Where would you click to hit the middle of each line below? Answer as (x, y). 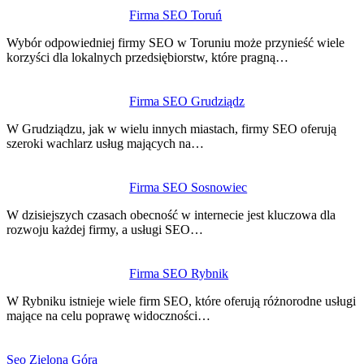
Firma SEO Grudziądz (187, 101)
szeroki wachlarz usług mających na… (105, 143)
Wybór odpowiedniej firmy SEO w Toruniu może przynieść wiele (175, 42)
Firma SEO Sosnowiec (188, 187)
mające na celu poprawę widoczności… (108, 315)
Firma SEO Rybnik (179, 273)
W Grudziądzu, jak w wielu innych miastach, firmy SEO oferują (171, 128)
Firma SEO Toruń (176, 15)
